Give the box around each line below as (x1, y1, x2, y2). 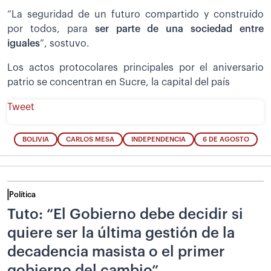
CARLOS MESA (65, 136, 114, 143)
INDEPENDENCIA (131, 136, 186, 143)
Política (9, 191, 36, 199)
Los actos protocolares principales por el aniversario (7, 62, 264, 73)
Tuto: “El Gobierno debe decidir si (7, 207, 243, 222)
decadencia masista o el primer (7, 244, 225, 260)
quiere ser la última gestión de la (7, 226, 235, 241)
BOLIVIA (22, 136, 49, 143)
